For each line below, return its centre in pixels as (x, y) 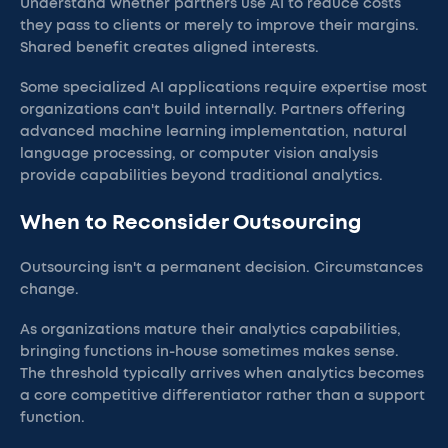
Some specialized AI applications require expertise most (223, 88)
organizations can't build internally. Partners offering (212, 110)
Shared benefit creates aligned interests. (169, 48)
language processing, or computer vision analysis (199, 154)
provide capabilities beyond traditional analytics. (201, 176)
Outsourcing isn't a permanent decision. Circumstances (221, 268)
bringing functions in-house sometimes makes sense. (209, 352)
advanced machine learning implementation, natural (213, 132)
